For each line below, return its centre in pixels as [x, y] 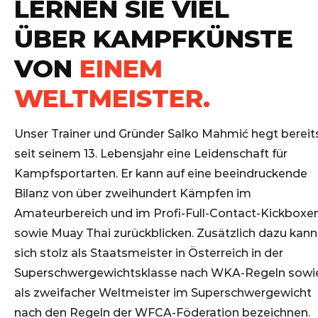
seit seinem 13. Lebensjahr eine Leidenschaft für [151, 154]
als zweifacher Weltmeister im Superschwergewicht [163, 293]
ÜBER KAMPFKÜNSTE [154, 39]
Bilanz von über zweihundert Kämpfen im [133, 194]
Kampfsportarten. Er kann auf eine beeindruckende [161, 174]
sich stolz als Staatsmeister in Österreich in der [149, 253]
